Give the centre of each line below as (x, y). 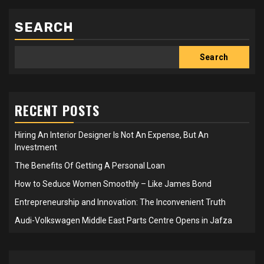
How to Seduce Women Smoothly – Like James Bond (113, 184)
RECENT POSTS (57, 110)
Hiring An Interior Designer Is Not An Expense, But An (112, 135)
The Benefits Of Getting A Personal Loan (90, 165)
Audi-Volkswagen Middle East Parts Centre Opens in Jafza (123, 220)
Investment (36, 147)
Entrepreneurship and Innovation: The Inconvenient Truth (120, 202)
